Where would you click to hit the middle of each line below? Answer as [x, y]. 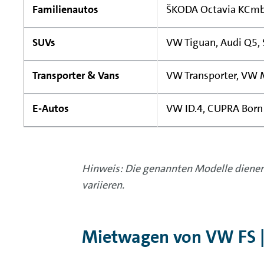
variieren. [103, 185]
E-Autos [51, 109]
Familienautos [65, 10]
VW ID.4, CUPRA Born [214, 109]
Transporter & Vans [76, 76]
